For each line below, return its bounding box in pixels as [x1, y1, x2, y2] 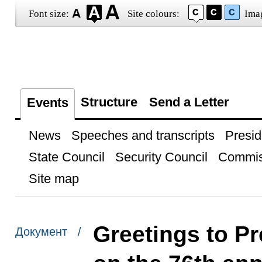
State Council [28, 150, 105, 164]
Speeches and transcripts [71, 128, 215, 143]
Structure [80, 95, 137, 109]
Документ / [15, 225, 81, 239]
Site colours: [127, 8, 180, 19]
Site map [28, 171, 79, 186]
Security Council [115, 150, 208, 164]
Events [26, 95, 68, 110]
